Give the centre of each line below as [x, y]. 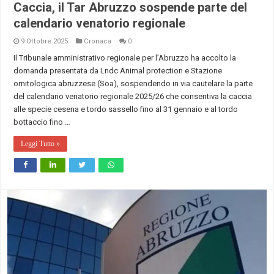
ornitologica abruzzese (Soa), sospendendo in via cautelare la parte [133, 84]
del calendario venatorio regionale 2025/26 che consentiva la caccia [133, 97]
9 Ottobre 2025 [45, 42]
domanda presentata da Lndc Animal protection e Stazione [118, 71]
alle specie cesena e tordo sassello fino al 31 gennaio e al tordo [126, 109]
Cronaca [98, 42]
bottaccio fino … [42, 122]
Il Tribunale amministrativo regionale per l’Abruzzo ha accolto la [125, 58]
